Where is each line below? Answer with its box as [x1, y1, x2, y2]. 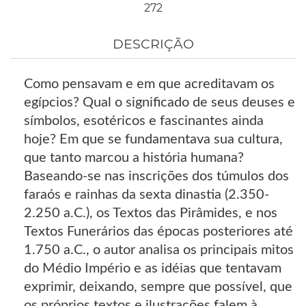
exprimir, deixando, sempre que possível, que [24, 279, 292, 294]
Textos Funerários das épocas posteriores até [24, 224, 293, 238]
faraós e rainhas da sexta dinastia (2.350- [24, 187, 269, 201]
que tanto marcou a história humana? [24, 150, 244, 165]
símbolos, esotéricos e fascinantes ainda [24, 113, 264, 128]
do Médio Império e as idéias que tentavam [24, 261, 281, 275]
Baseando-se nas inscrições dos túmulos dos [24, 169, 289, 183]
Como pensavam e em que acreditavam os [24, 76, 275, 91]
